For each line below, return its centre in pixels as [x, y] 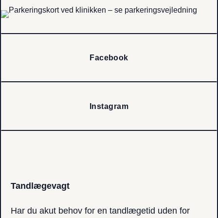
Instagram [109, 106]
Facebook [109, 57]
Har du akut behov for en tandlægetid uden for [100, 211]
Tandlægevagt [40, 186]
